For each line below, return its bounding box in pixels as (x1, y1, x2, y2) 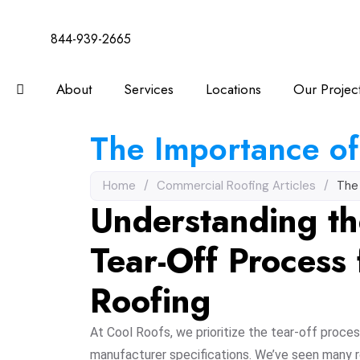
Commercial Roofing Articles (157, 178, 316, 194)
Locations (206, 80, 261, 99)
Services (124, 80, 174, 99)
